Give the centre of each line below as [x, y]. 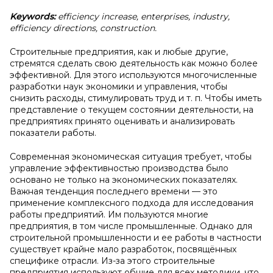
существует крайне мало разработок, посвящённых [123, 249]
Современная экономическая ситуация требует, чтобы [131, 157]
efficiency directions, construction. [83, 28]
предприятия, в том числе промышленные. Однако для [131, 226]
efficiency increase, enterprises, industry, [144, 16]
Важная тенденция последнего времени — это [114, 191]
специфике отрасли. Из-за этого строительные [112, 261]
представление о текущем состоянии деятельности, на [132, 110]
